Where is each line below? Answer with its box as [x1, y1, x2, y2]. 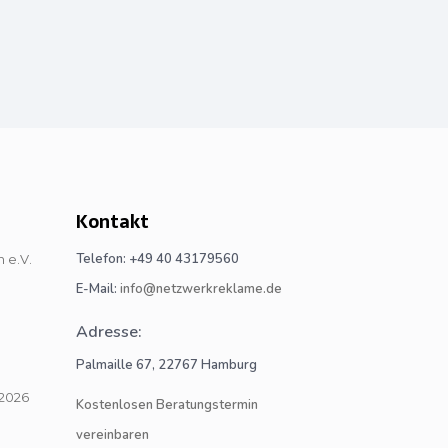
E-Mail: [76, 280, 120, 298]
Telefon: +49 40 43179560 [76, 250, 239, 268]
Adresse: [76, 321, 142, 343]
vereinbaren [76, 426, 149, 444]
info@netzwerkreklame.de [120, 280, 282, 298]
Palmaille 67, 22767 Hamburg [76, 356, 257, 374]
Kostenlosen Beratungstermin [76, 396, 258, 414]
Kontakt [76, 207, 149, 236]
